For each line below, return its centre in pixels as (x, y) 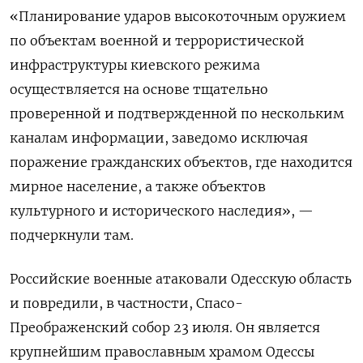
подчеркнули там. (72, 235)
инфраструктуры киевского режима (135, 65)
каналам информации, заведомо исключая (159, 138)
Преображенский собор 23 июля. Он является (165, 328)
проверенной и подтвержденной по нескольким (177, 114)
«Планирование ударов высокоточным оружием (178, 17)
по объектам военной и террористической (157, 41)
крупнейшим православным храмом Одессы (162, 352)
